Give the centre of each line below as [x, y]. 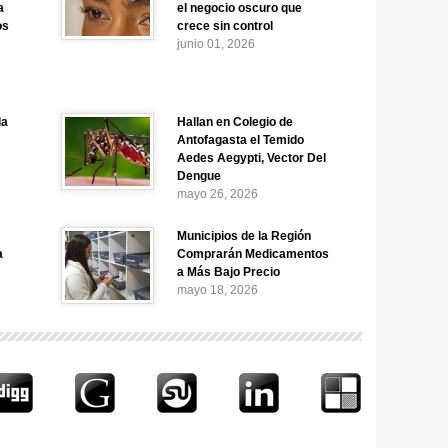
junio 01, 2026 [216, 44]
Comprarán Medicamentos [253, 254]
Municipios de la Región [244, 236]
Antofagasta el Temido [240, 140]
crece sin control [225, 26]
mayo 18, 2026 [217, 290]
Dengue [199, 176]
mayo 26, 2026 [217, 194]
